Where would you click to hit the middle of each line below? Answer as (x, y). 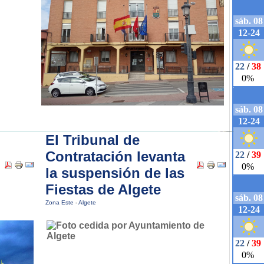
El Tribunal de (93, 140)
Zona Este (60, 202)
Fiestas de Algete (103, 189)
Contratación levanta (115, 156)
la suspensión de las (115, 173)
